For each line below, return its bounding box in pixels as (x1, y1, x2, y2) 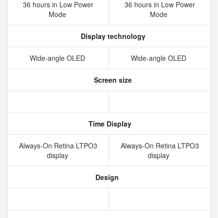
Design (93, 172, 119, 182)
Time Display (87, 119, 131, 128)
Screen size (92, 75, 132, 85)
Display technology (78, 31, 145, 41)
